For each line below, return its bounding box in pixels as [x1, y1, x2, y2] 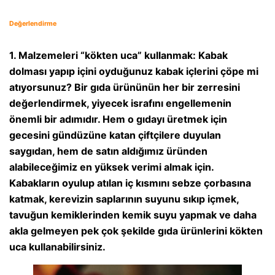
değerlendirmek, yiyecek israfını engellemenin [9, 97, 231, 110]
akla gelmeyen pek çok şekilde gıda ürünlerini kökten [9, 225, 263, 238]
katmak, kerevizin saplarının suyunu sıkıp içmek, [9, 193, 239, 206]
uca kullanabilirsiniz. [9, 241, 106, 254]
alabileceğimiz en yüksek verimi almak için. [9, 161, 214, 174]
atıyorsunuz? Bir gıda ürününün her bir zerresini [9, 81, 240, 94]
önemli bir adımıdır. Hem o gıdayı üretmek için [9, 113, 227, 126]
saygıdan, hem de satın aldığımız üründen [9, 145, 207, 158]
